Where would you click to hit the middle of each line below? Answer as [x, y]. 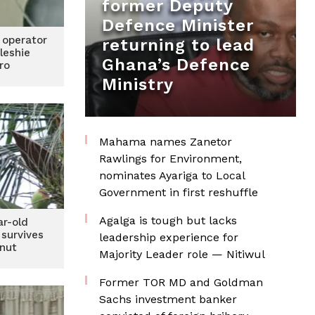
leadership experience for [169, 237]
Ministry [138, 84]
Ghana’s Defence [176, 65]
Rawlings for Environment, [171, 159]
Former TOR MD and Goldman [181, 282]
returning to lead [178, 45]
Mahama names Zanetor [166, 142]
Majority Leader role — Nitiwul [182, 254]
